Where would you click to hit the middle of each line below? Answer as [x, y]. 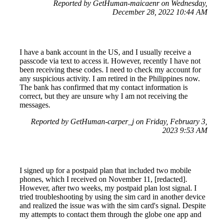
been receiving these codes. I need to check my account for [110, 70]
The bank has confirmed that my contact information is [104, 88]
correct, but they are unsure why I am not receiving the [104, 96]
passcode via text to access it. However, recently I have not [110, 61]
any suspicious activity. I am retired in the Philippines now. [110, 79]
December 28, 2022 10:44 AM [160, 12]
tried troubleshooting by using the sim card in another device [112, 197]
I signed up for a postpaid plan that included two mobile [105, 171]
